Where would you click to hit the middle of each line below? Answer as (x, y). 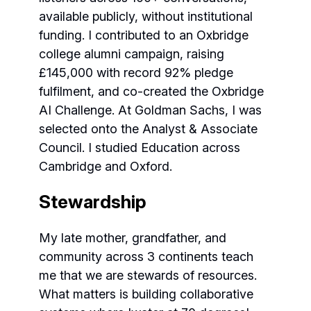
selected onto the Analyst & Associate (148, 129)
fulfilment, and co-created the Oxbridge (151, 91)
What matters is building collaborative (146, 294)
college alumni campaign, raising (132, 54)
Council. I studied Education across (140, 148)
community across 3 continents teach (146, 257)
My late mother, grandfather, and (133, 238)
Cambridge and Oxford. (106, 166)
